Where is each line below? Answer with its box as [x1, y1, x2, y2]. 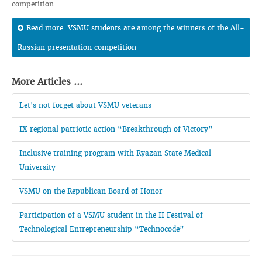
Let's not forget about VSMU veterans [19, 101, 151, 109]
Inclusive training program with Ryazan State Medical [19, 149, 211, 157]
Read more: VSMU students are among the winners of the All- [26, 23, 244, 32]
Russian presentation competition [18, 43, 136, 51]
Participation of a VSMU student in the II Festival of [19, 211, 203, 219]
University [19, 163, 56, 171]
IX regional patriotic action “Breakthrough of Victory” [19, 125, 213, 133]
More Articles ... [12, 76, 82, 87]
